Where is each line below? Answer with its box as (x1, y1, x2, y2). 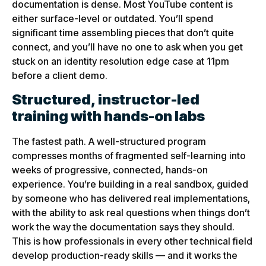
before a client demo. (12, 69, 107, 82)
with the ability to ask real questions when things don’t (12, 206, 250, 218)
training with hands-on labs (12, 107, 205, 125)
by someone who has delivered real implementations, (12, 192, 250, 204)
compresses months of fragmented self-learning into (12, 149, 246, 161)
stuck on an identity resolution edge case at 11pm (12, 55, 229, 68)
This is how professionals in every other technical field (12, 235, 252, 247)
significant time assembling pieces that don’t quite (12, 27, 234, 39)
